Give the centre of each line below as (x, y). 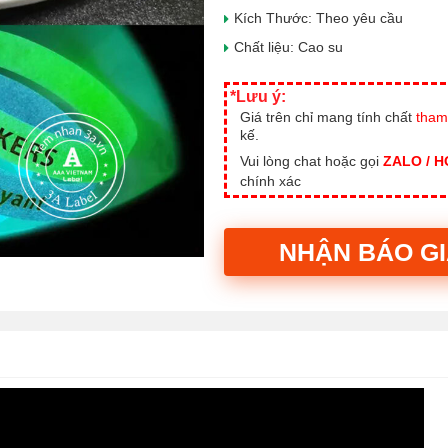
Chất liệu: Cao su (288, 47)
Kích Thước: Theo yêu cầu (318, 18)
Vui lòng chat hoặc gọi (311, 161)
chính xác (270, 181)
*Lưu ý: (258, 96)
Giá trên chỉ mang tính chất (328, 117)
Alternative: (259, 299)
